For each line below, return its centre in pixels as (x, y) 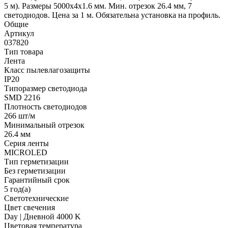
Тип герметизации (36, 161)
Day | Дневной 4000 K (42, 216)
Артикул (19, 33)
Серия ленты (26, 143)
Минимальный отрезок (44, 125)
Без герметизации (35, 170)
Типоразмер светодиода (46, 88)
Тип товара (24, 51)
